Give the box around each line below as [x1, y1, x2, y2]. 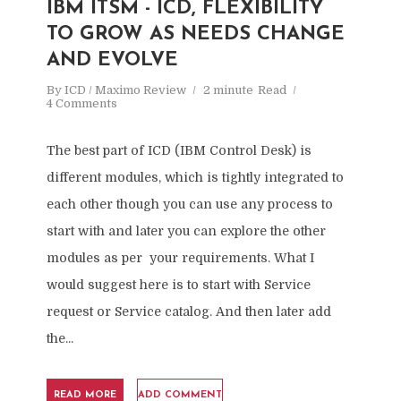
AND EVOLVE [46, 50, 178, 71]
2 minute [202, 83, 253, 97]
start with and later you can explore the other [46, 224, 326, 238]
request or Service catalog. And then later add [46, 304, 331, 319]
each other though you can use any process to [46, 197, 333, 211]
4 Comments [46, 97, 117, 110]
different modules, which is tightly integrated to [46, 170, 344, 184]
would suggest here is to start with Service [46, 277, 311, 292]
